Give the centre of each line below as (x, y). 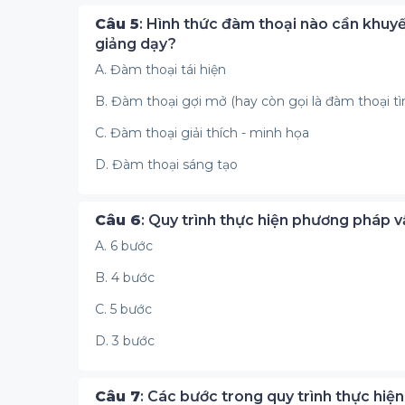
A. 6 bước (124, 246)
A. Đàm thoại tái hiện (160, 70)
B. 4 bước (125, 278)
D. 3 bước (125, 341)
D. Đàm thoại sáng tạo (166, 165)
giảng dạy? (136, 44)
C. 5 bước (123, 309)
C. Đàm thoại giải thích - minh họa (202, 133)
